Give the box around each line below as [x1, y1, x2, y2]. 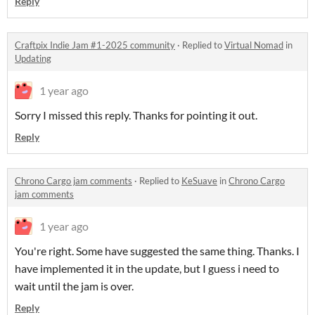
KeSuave [181, 175, 217, 187]
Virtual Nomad [224, 39, 283, 51]
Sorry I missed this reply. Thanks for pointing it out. [15, 108, 257, 122]
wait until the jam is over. [15, 279, 134, 293]
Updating [15, 53, 51, 65]
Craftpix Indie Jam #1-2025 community [15, 39, 175, 51]
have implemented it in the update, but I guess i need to [15, 262, 279, 276]
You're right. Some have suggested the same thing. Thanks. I [15, 244, 300, 258]
